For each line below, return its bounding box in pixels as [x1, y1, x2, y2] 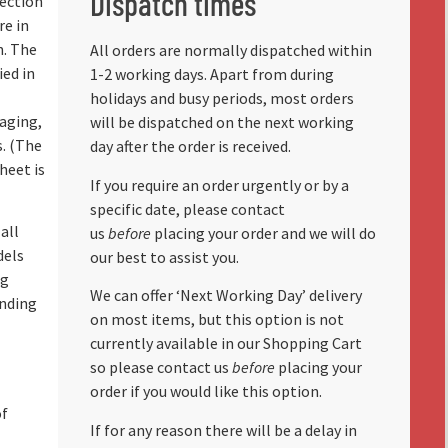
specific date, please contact [89, 198, 285, 219]
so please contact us [89, 357, 232, 378]
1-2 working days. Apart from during [89, 64, 334, 85]
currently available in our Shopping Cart [89, 333, 362, 354]
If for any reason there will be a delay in [89, 419, 357, 440]
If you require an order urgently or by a [89, 174, 349, 195]
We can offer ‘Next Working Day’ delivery [89, 285, 362, 306]
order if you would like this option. [89, 381, 322, 402]
